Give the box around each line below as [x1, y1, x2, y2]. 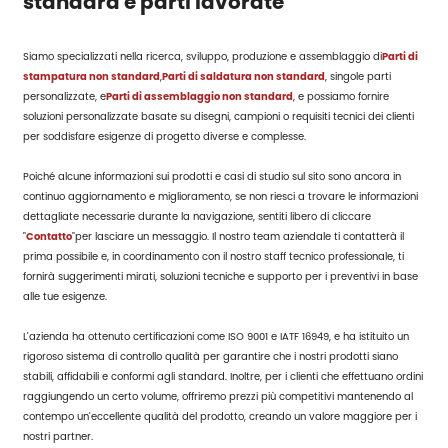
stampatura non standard [23, 68, 161, 84]
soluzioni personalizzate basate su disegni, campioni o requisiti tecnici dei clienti [23, 108, 415, 124]
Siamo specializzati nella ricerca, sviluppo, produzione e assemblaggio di [23, 48, 383, 64]
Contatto [26, 228, 73, 244]
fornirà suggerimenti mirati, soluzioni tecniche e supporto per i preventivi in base [23, 268, 419, 284]
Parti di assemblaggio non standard [106, 88, 294, 104]
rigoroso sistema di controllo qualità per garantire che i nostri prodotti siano [23, 348, 399, 364]
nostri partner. [23, 428, 94, 444]
